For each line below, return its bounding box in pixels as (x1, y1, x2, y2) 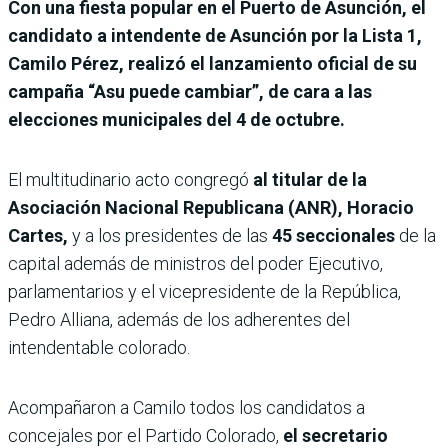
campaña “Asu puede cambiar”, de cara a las (8, 81, 372, 103)
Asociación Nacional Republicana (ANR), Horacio (8, 197, 414, 219)
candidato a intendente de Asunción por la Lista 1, (8, 25, 422, 47)
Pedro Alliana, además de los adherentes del (8, 309, 350, 331)
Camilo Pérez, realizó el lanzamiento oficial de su (8, 53, 417, 75)
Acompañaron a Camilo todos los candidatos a (8, 397, 365, 419)
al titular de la (253, 169, 367, 191)
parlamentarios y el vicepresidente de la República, (8, 281, 401, 303)
